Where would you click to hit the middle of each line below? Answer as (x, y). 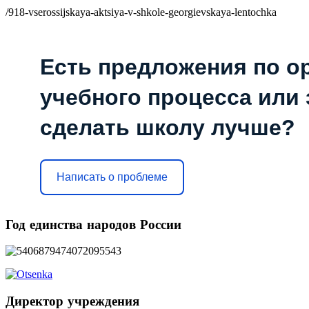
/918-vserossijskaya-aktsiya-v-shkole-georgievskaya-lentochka (141, 12)
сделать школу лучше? (168, 127)
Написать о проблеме (112, 177)
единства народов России (106, 225)
